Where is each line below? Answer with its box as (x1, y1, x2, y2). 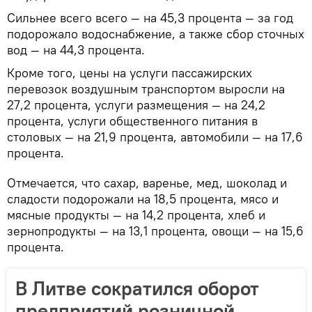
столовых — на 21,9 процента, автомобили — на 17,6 (7, 128, 303, 145)
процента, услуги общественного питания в (7, 112, 258, 129)
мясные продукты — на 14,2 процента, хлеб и (7, 206, 265, 223)
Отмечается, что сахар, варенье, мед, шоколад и (7, 174, 287, 191)
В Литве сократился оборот (15, 275, 259, 301)
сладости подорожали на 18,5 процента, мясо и (7, 190, 279, 207)
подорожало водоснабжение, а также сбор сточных (7, 25, 304, 42)
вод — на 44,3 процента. (7, 41, 145, 58)
